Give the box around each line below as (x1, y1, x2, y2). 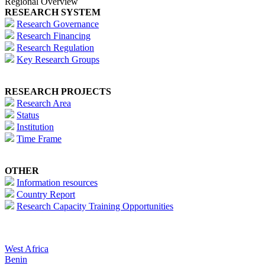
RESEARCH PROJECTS (5, 86, 111, 97)
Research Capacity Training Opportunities (17, 201, 173, 212)
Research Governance (17, 19, 99, 30)
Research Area (17, 98, 71, 109)
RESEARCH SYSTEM (5, 7, 101, 18)
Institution (17, 122, 54, 132)
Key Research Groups (17, 54, 99, 65)
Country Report (17, 189, 75, 200)
